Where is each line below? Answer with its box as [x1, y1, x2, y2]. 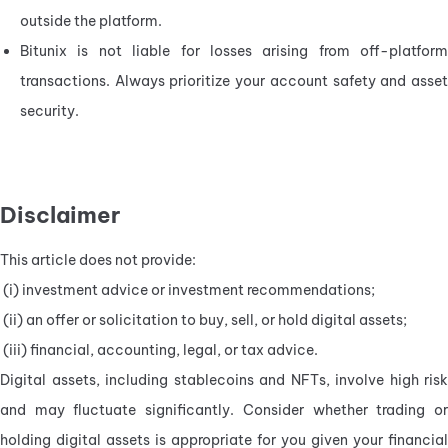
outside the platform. [20, 11, 162, 30]
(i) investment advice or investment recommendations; [3, 280, 375, 299]
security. [20, 101, 79, 120]
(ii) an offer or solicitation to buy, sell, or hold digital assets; [3, 310, 407, 329]
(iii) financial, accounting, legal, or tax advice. [3, 340, 318, 359]
